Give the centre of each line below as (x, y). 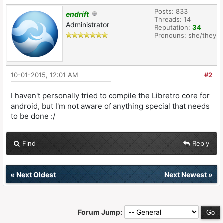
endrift (77, 14)
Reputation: (173, 27)
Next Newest (185, 174)
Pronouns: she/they (185, 35)
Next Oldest (36, 174)
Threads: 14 (172, 19)
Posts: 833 (171, 11)
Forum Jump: (100, 212)
